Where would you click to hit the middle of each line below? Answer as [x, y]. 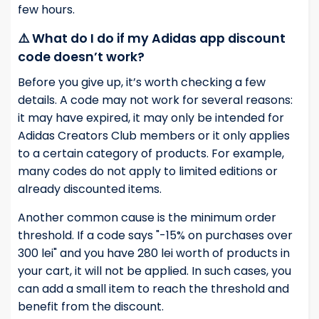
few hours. [46, 10]
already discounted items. [90, 189]
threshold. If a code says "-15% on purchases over [155, 236]
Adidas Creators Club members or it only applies [154, 136]
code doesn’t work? [81, 57]
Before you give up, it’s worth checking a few [142, 83]
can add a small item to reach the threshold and [153, 289]
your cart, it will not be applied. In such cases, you [155, 271]
